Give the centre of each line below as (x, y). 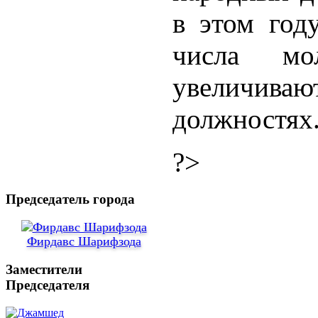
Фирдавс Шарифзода (84, 242)
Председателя (48, 285)
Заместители (44, 270)
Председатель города (70, 199)
